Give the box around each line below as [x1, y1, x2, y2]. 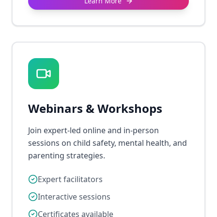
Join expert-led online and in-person [28, 125, 159, 136]
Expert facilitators [38, 174, 103, 185]
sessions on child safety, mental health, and [28, 138, 187, 148]
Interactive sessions [38, 191, 110, 202]
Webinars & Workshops [28, 100, 162, 116]
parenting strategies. [28, 150, 105, 161]
